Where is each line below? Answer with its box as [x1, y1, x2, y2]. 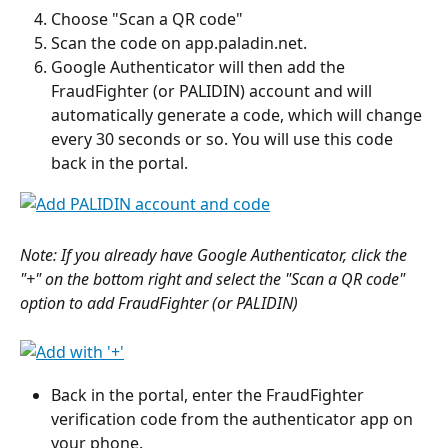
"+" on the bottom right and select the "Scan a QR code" [20, 268, 409, 291]
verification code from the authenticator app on [51, 407, 417, 430]
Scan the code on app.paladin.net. [51, 32, 307, 54]
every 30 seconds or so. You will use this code [51, 128, 397, 151]
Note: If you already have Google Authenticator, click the [20, 244, 411, 267]
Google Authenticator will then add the [51, 56, 349, 79]
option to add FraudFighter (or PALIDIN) [20, 292, 298, 315]
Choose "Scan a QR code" [51, 7, 243, 30]
